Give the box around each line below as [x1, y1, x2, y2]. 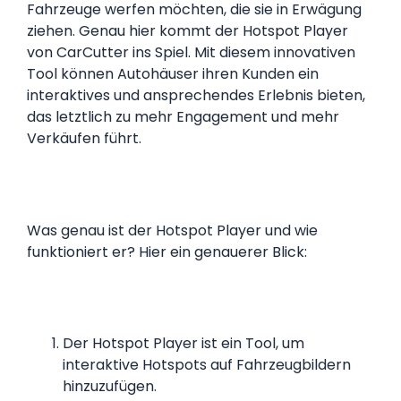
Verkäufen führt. [27, 128, 141, 149]
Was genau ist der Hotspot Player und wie [27, 219, 318, 241]
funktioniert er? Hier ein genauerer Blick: [27, 241, 307, 262]
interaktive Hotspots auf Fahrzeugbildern [63, 354, 351, 375]
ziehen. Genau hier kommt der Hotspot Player [27, 21, 348, 42]
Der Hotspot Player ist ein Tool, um [63, 332, 304, 354]
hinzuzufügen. [63, 375, 157, 397]
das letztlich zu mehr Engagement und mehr [27, 107, 339, 128]
